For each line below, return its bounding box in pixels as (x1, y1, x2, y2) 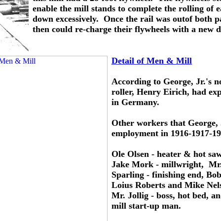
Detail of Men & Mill (111, 56, 192, 66)
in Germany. (111, 97, 159, 107)
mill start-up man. (111, 201, 181, 211)
